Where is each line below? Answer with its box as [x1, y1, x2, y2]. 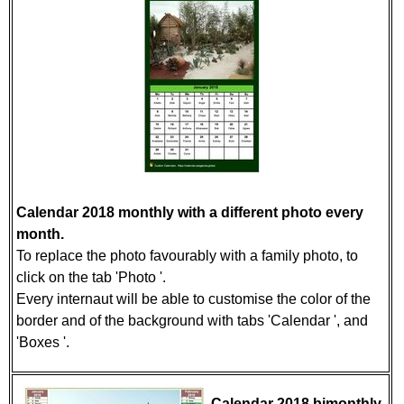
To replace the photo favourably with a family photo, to [16, 248, 358, 263]
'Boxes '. [16, 335, 69, 350]
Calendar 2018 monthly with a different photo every [16, 205, 363, 220]
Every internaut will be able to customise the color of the [16, 291, 371, 307]
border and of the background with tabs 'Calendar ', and [16, 313, 368, 328]
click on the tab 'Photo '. [16, 270, 166, 285]
